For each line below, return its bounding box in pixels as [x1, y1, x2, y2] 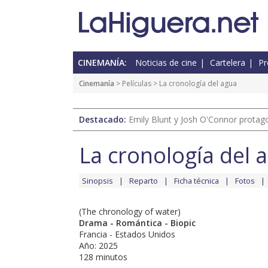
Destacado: [79, 114, 129, 126]
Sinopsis [82, 175, 113, 187]
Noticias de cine [135, 57, 197, 69]
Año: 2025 [79, 240, 118, 252]
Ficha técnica [174, 175, 219, 187]
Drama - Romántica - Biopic [79, 217, 196, 229]
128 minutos [79, 251, 127, 263]
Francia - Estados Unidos [79, 229, 175, 240]
